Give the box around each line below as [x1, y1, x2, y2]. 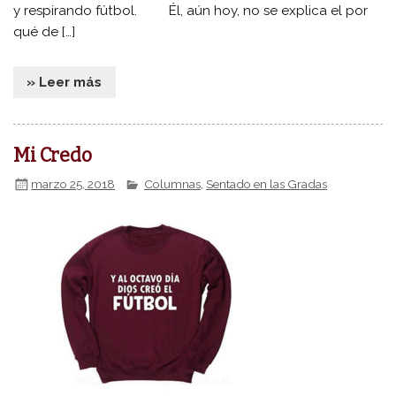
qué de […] [13, 24, 76, 41]
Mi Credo [13, 144, 93, 168]
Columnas [144, 176, 202, 191]
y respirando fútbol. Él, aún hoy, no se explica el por [13, 3, 369, 19]
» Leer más [27, 73, 103, 90]
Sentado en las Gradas [206, 176, 328, 191]
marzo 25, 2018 [31, 176, 116, 191]
